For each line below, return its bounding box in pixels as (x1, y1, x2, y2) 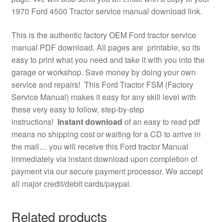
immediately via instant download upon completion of (11, 153, 197, 165)
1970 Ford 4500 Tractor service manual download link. (11, 5, 202, 17)
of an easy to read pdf (122, 115, 200, 127)
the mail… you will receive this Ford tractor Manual (11, 140, 188, 152)
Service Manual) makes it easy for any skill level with (11, 91, 196, 103)
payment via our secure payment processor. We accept (11, 165, 203, 177)
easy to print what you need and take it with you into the (11, 54, 205, 65)
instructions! (11, 115, 57, 127)
